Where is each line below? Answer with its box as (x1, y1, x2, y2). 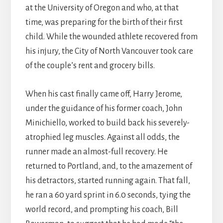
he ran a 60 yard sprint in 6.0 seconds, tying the (25, 191, 191, 200)
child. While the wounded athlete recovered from (25, 32, 198, 42)
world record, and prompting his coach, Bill (25, 205, 178, 215)
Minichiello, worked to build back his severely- (25, 118, 190, 128)
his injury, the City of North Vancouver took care (25, 47, 193, 56)
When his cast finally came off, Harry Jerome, (25, 90, 182, 99)
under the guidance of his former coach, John (25, 104, 182, 113)
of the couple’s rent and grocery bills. (25, 61, 155, 71)
